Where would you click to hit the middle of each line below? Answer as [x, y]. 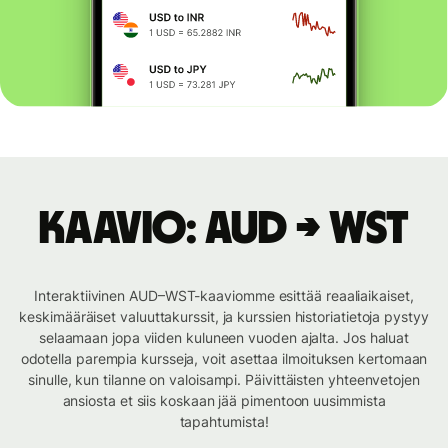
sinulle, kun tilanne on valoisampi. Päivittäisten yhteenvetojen [224, 380]
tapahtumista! [224, 422]
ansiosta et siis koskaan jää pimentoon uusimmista [224, 401]
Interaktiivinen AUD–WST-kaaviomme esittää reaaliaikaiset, [224, 296]
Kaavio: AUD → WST [224, 229]
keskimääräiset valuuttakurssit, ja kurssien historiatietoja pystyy [224, 317]
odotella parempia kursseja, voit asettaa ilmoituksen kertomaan [224, 359]
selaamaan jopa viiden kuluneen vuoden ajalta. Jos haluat [224, 338]
